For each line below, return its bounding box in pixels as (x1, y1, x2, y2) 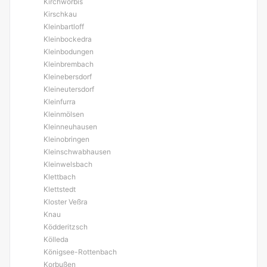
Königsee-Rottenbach (44, 247, 117, 256)
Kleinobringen (44, 135, 89, 144)
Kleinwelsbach (44, 160, 92, 169)
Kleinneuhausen (44, 122, 97, 131)
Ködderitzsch (44, 222, 88, 231)
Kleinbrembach (44, 60, 94, 69)
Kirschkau (44, 10, 77, 18)
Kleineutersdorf (44, 85, 94, 94)
